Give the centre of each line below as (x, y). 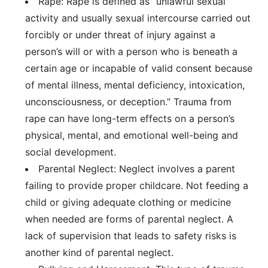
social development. (71, 152)
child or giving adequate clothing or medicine (128, 202)
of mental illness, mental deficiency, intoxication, (135, 85)
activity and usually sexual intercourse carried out (138, 18)
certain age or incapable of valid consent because (139, 68)
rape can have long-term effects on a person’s (130, 118)
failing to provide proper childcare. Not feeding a (137, 185)
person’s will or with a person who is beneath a (132, 51)
